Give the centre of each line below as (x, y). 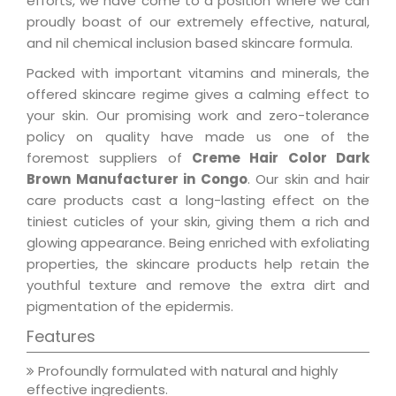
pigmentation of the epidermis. (130, 306)
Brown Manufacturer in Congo (137, 179)
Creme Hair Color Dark (281, 157)
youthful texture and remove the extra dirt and (198, 285)
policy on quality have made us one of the (198, 136)
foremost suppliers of (109, 157)
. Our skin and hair (308, 179)
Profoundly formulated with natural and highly (186, 370)
